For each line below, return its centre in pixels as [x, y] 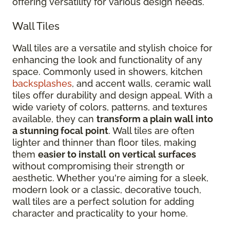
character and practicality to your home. [100, 213]
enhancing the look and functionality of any [107, 60]
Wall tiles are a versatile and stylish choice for [112, 48]
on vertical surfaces [152, 154]
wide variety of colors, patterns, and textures [110, 107]
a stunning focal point [60, 130]
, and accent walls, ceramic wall [141, 83]
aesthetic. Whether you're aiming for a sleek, [110, 178]
